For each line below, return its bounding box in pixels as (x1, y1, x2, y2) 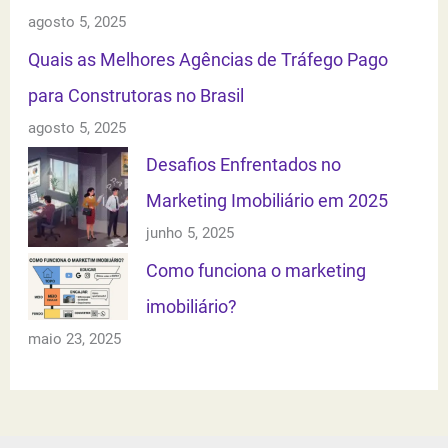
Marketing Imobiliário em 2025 (146, 190, 389, 212)
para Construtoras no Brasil (28, 84, 245, 106)
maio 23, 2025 (28, 330, 122, 349)
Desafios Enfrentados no (146, 154, 342, 176)
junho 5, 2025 (146, 224, 235, 243)
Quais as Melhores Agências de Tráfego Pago (28, 48, 389, 70)
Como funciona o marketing (146, 260, 367, 282)
